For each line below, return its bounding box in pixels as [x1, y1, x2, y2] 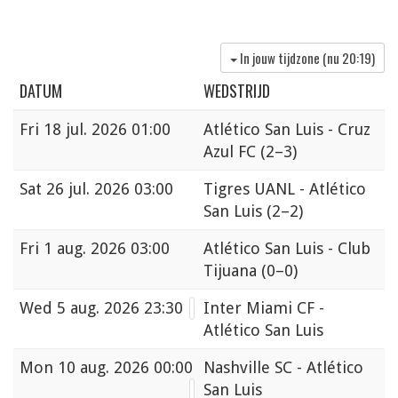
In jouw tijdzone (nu [240, 48, 342, 68]
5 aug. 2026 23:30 [57, 298, 183, 318]
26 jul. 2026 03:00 [46, 179, 173, 199]
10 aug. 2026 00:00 [58, 358, 193, 378]
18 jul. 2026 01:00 [44, 120, 171, 139]
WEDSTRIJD [203, 79, 270, 103]
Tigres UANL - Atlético [203, 179, 366, 199]
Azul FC [203, 142, 260, 162]
